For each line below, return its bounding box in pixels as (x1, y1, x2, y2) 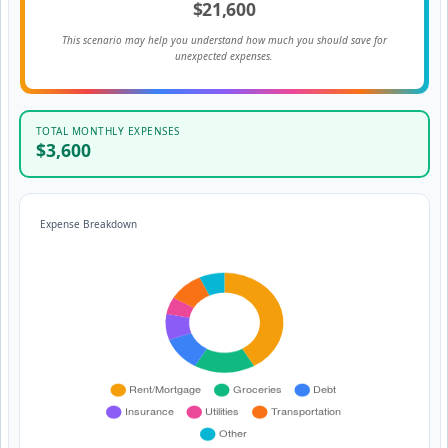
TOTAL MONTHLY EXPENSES (35, 124, 180, 138)
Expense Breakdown (39, 216, 137, 231)
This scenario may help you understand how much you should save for (61, 32, 387, 47)
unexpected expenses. (175, 48, 273, 63)
